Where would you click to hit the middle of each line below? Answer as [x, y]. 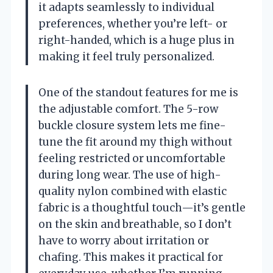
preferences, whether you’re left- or [133, 23]
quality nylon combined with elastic [133, 191]
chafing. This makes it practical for [131, 257]
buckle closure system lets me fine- [132, 125]
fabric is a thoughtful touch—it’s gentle [142, 207]
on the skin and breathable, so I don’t [135, 224]
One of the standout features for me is [138, 92]
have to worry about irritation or [124, 240]
